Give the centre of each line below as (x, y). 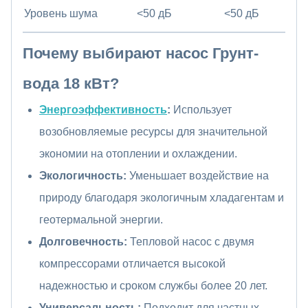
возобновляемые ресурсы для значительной (153, 132)
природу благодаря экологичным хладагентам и (162, 198)
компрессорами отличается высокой (132, 264)
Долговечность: (83, 242)
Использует (201, 110)
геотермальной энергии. (101, 220)
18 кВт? (89, 84)
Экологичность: (83, 176)
